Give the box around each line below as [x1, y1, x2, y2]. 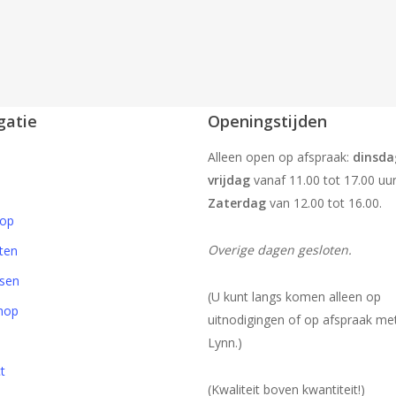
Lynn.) [208, 334, 242, 351]
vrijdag [208, 171, 250, 188]
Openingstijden [208, 110, 327, 132]
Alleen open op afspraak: [208, 148, 353, 165]
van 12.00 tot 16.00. [266, 194, 382, 211]
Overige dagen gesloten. [208, 241, 352, 258]
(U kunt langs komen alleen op [208, 288, 381, 305]
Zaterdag [208, 194, 266, 211]
